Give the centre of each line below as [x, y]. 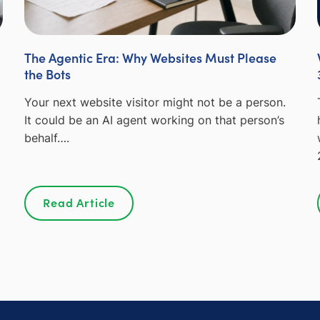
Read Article [79, 202]
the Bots [47, 74]
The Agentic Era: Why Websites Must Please [150, 57]
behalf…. [46, 137]
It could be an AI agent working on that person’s [154, 120]
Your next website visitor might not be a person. [155, 102]
